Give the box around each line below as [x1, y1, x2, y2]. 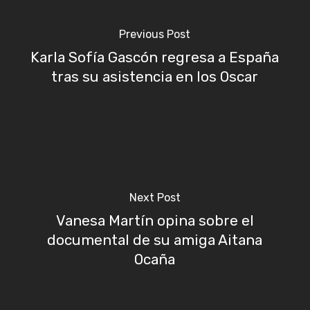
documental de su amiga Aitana [47, 231, 263, 248]
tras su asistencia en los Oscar [51, 68, 259, 85]
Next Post [129, 190, 181, 204]
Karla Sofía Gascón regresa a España [30, 48, 280, 66]
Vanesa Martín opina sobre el [55, 212, 254, 229]
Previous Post [119, 27, 191, 41]
